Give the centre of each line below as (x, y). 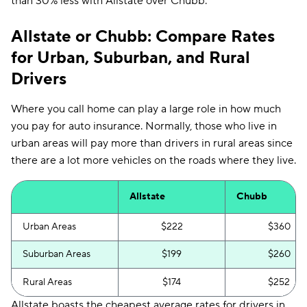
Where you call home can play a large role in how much (146, 109)
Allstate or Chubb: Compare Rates (143, 37)
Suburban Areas (57, 254)
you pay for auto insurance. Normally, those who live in (144, 126)
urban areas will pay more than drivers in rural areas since (152, 143)
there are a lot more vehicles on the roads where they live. (153, 160)
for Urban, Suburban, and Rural (131, 58)
